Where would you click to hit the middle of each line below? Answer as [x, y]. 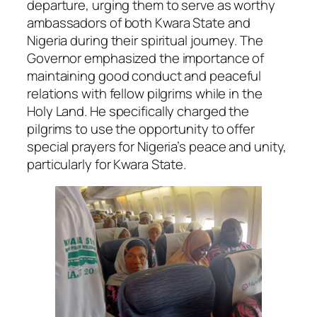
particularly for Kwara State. [107, 164]
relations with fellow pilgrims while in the [145, 93]
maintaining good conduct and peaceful [144, 75]
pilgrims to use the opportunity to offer [141, 128]
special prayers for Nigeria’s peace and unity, [157, 146]
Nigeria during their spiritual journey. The [145, 40]
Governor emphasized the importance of [146, 58]
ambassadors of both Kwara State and [139, 22]
